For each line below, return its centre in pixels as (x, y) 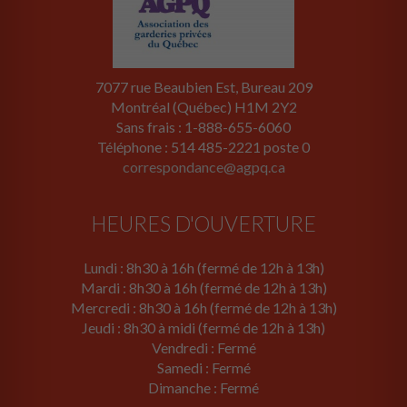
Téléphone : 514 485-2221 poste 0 (203, 147)
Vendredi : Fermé (203, 348)
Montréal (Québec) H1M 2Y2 (203, 107)
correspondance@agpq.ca (203, 167)
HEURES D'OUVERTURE (203, 224)
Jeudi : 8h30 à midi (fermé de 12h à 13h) (203, 328)
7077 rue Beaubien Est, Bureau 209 (203, 87)
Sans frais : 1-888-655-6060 (203, 127)
